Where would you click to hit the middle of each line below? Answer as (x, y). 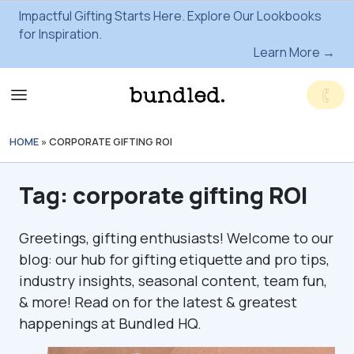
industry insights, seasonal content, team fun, (173, 281)
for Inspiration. (60, 34)
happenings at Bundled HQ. (110, 323)
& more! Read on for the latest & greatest (158, 302)
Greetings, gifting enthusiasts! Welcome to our (176, 238)
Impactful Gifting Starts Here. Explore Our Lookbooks (170, 16)
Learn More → (294, 52)
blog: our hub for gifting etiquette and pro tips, (174, 259)
